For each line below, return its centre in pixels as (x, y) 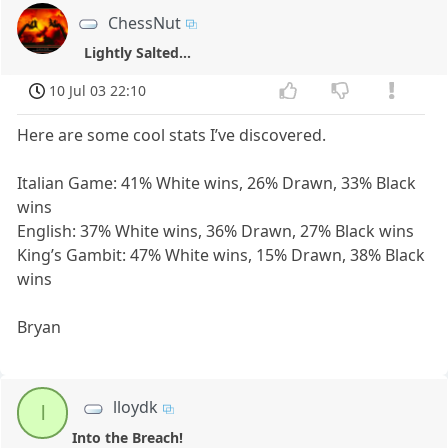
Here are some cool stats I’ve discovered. (172, 135)
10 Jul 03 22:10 (98, 90)
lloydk (135, 407)
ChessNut (145, 22)
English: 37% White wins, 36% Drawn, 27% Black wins (216, 231)
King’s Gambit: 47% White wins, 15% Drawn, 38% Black (221, 255)
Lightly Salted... (137, 52)
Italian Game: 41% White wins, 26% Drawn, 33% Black (217, 183)
